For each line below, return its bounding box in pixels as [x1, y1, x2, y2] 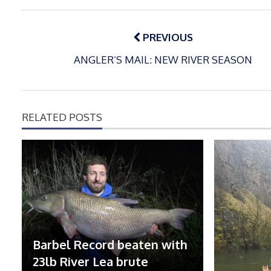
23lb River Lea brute [33, 253, 148, 270]
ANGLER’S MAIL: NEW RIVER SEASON [74, 53, 252, 67]
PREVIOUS [140, 31, 193, 44]
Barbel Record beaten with [33, 237, 188, 253]
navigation [21, 23, 108, 47]
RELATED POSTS [22, 111, 102, 124]
